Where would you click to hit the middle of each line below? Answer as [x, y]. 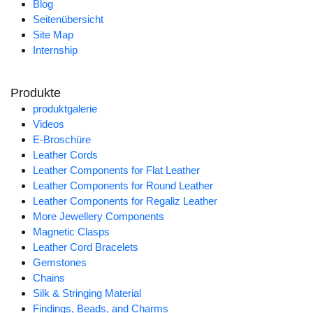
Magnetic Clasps [71, 232]
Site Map [53, 35]
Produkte [36, 93]
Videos [49, 124]
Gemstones [60, 263]
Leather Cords [65, 155]
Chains [49, 278]
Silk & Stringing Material [87, 293]
